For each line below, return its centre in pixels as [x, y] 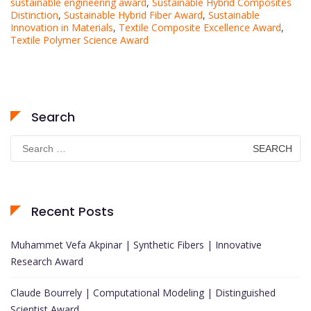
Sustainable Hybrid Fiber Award [133, 15]
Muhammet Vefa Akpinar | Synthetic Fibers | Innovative [136, 245]
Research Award [47, 262]
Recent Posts [73, 212]
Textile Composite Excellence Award [200, 28]
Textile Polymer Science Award [79, 40]
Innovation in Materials [62, 28]
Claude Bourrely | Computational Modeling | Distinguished [143, 293]
